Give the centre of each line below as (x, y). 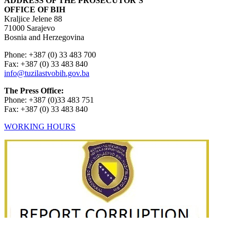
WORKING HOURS (40, 126)
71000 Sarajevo (30, 28)
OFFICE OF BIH (35, 9)
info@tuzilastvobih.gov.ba (47, 73)
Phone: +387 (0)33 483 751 (49, 100)
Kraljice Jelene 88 (33, 18)
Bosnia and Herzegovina (44, 37)
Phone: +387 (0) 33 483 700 (51, 54)
